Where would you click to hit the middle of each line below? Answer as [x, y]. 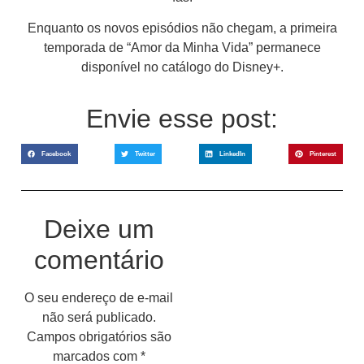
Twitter [145, 154]
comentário [99, 260]
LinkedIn [232, 154]
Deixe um [99, 229]
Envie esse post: [182, 118]
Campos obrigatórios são [99, 336]
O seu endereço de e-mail [99, 297]
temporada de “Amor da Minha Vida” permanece [182, 48]
